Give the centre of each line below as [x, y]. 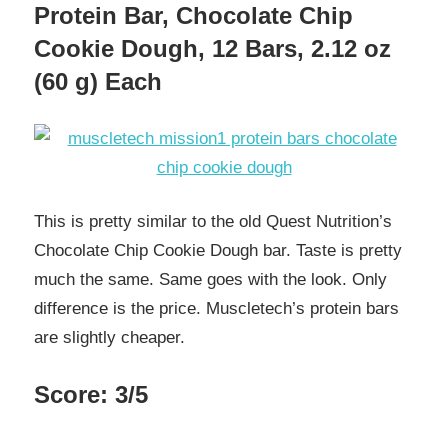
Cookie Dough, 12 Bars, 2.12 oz [212, 49]
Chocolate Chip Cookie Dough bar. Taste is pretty [218, 251]
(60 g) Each [98, 82]
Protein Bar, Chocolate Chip [193, 16]
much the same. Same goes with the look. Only [210, 280]
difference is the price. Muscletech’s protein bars [216, 309]
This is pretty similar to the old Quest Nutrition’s [213, 222]
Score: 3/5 [91, 394]
